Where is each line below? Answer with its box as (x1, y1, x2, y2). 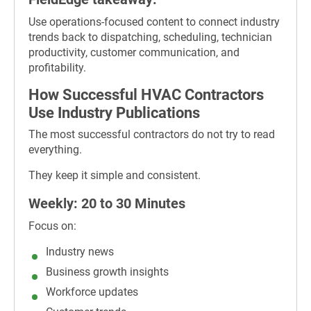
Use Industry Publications (28, 103, 200, 121)
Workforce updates (46, 285, 138, 299)
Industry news (46, 244, 114, 258)
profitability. (28, 60, 86, 74)
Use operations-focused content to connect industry (28, 15, 280, 28)
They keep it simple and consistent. (28, 169, 201, 183)
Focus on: (28, 219, 76, 233)
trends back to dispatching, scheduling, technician (28, 30, 272, 44)
